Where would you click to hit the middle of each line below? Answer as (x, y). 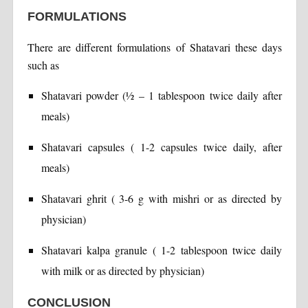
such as (43, 65)
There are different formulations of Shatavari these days (155, 47)
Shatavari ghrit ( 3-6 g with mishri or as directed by (162, 198)
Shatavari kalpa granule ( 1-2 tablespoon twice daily (162, 250)
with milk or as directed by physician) (122, 270)
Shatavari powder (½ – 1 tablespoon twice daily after (162, 95)
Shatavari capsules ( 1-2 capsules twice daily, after (162, 146)
